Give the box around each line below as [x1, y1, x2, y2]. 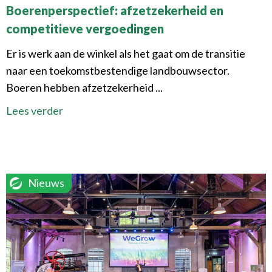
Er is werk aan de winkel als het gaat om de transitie [6, 46, 245, 60]
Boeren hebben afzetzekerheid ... [6, 80, 163, 94]
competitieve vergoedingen [6, 21, 164, 36]
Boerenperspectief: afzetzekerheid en [6, 2, 223, 18]
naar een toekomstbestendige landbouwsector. [6, 63, 229, 77]
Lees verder [6, 103, 63, 117]
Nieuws [28, 176, 64, 189]
